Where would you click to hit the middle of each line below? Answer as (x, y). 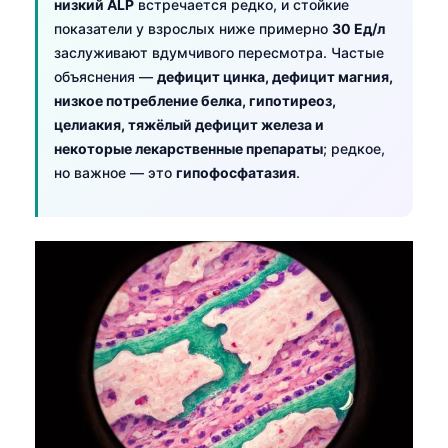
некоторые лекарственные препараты (188, 148)
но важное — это (115, 172)
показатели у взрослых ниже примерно (193, 28)
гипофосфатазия (236, 172)
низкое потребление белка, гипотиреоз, (195, 100)
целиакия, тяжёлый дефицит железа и (189, 124)
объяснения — (105, 76)
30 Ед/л (358, 28)
